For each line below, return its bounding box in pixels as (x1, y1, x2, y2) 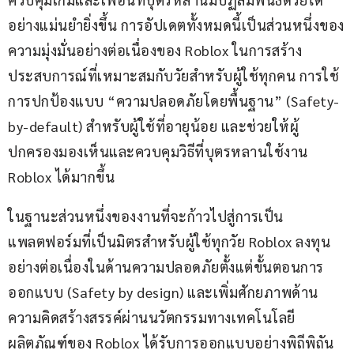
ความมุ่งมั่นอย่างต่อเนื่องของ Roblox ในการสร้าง (8, 41, 302, 60)
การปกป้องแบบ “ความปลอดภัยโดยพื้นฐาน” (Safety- (8, 92, 340, 111)
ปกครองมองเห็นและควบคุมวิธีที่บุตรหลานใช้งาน (8, 142, 311, 161)
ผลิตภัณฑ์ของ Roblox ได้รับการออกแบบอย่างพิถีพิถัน (8, 333, 334, 352)
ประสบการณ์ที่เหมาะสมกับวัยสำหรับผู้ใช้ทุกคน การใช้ (8, 66, 339, 85)
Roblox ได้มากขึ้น (8, 168, 115, 186)
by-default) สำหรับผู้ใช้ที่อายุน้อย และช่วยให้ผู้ (8, 117, 299, 136)
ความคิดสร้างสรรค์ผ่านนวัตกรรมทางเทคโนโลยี (8, 308, 299, 327)
